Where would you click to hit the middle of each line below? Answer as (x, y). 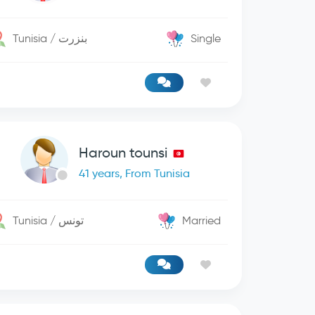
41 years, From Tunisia (134, 173)
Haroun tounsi (123, 153)
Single (206, 38)
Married (202, 220)
